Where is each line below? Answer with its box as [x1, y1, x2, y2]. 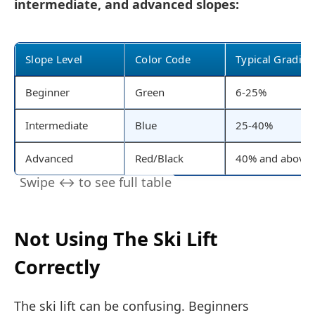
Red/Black [135, 151, 184, 166]
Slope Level [25, 52, 83, 67]
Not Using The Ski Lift [14, 225, 218, 252]
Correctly [14, 253, 100, 280]
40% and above [236, 151, 310, 166]
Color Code [135, 52, 191, 67]
